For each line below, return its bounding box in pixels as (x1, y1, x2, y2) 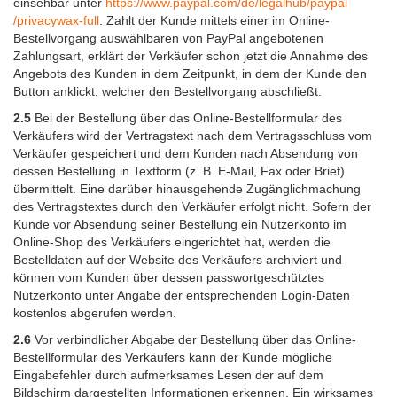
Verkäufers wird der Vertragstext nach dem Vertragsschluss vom (13, 128, 372, 144)
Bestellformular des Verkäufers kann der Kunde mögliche (13, 350, 332, 365)
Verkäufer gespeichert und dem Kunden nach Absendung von (13, 146, 358, 161)
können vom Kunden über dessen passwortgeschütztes (13, 270, 324, 285)
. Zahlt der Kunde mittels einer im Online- (99, 13, 330, 28)
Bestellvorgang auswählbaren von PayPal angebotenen (13, 31, 323, 46)
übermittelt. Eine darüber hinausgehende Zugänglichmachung (13, 182, 361, 197)
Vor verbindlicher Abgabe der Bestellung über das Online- (31, 332, 356, 347)
